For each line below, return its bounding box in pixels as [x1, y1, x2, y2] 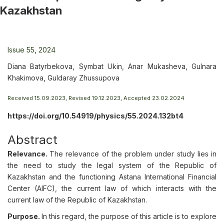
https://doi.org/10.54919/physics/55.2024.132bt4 [7, 111, 183, 120]
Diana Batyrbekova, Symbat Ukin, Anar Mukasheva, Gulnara [7, 62, 216, 70]
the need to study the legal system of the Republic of [7, 161, 216, 169]
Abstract [7, 132, 57, 147]
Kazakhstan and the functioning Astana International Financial [7, 172, 216, 181]
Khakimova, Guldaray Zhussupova [7, 73, 119, 82]
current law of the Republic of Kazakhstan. [7, 195, 147, 204]
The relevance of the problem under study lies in [49, 149, 217, 158]
